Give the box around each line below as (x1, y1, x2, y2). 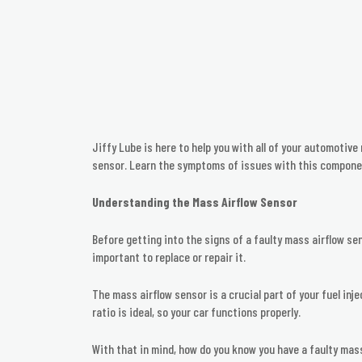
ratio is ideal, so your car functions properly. (92, 304, 301, 320)
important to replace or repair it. (92, 249, 246, 265)
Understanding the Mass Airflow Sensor (92, 194, 297, 210)
